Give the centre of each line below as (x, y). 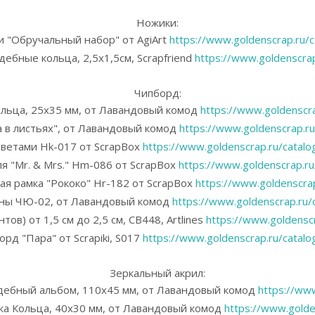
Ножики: (157, 22)
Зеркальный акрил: (157, 272)
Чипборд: (157, 92)
